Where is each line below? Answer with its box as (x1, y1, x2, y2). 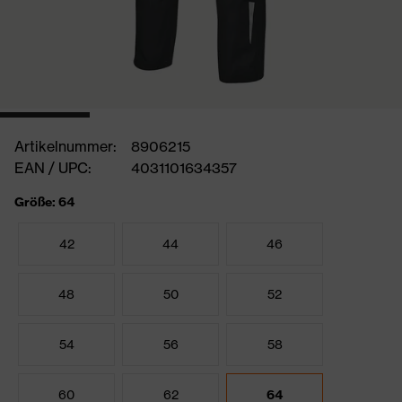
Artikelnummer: (14, 137, 117, 155)
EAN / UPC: (14, 159, 92, 177)
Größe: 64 (14, 194, 74, 210)
